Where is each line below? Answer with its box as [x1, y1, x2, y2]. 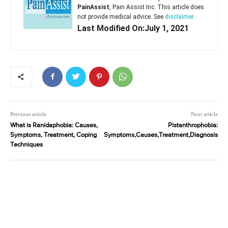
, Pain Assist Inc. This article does [109, 3, 204, 11]
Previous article [10, 110, 46, 117]
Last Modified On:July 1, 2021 [77, 23, 189, 33]
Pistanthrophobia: [167, 122, 218, 129]
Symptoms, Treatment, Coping [10, 131, 97, 138]
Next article [190, 110, 218, 117]
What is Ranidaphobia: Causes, [10, 122, 98, 129]
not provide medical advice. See [77, 13, 165, 20]
